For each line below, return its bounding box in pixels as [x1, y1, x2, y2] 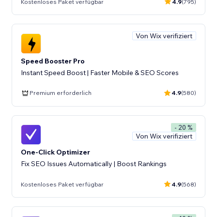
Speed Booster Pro [21, 56, 85, 65]
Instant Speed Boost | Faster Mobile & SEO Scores [21, 68, 179, 77]
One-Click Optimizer [21, 148, 90, 156]
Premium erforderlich [30, 89, 92, 96]
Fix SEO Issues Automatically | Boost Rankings [21, 159, 167, 168]
